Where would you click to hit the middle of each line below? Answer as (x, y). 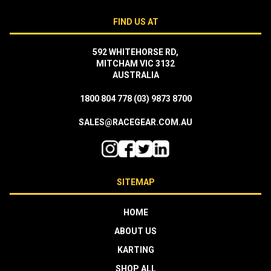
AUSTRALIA (135, 75)
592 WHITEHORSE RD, (135, 52)
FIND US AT (135, 21)
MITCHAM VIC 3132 (135, 63)
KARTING (135, 250)
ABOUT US (135, 231)
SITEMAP (135, 182)
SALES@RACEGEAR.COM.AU (135, 122)
